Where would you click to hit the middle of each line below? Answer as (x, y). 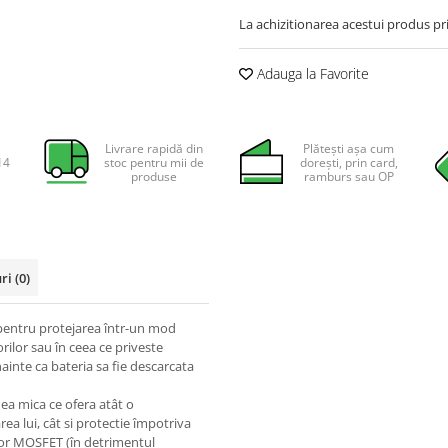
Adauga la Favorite (311, 73)
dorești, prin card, (348, 162)
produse (153, 176)
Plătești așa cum (349, 148)
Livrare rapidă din (153, 148)
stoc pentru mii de (153, 162)
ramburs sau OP (348, 176)
